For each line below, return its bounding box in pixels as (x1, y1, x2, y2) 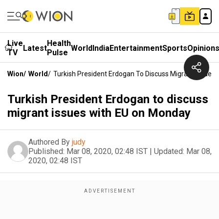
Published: (28, 147, 65, 156)
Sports (162, 43, 187, 53)
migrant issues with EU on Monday (7, 106, 191, 120)
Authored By (28, 137, 70, 147)
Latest (23, 43, 47, 53)
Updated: (154, 147, 184, 156)
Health (47, 39, 71, 48)
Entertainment (109, 43, 162, 53)
